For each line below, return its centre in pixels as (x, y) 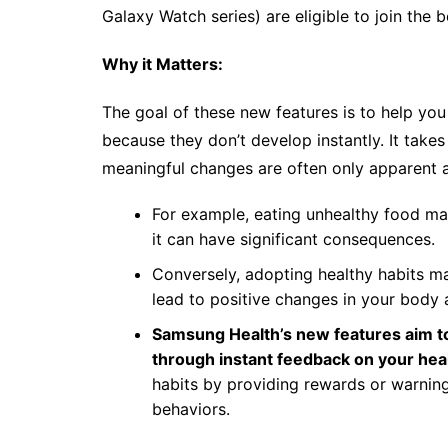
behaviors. (193, 409)
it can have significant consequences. (293, 239)
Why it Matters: (164, 64)
